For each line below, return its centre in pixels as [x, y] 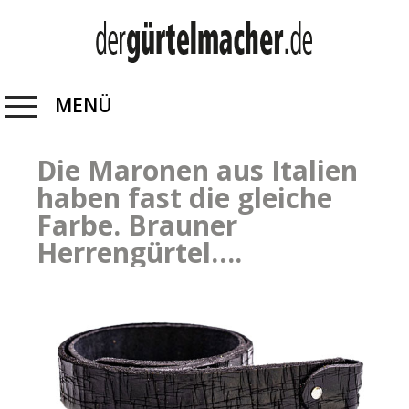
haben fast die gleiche [184, 198]
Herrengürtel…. [139, 253]
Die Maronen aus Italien [197, 171]
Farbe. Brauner [137, 225]
